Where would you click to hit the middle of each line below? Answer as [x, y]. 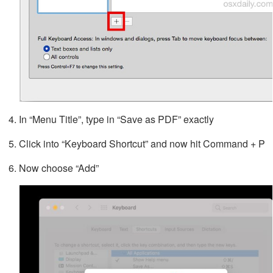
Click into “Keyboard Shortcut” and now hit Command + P [142, 143]
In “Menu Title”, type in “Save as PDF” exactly [116, 119]
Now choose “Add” [59, 168]
